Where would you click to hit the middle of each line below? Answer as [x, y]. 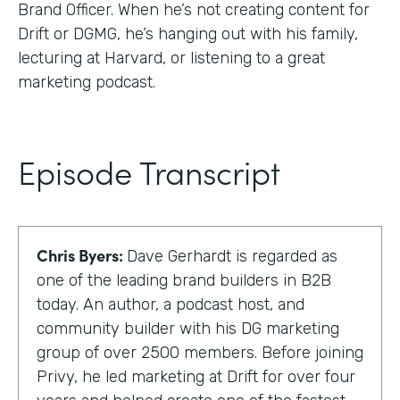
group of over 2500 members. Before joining [200, 352]
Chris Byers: [82, 254]
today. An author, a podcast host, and [171, 304]
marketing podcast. [87, 82]
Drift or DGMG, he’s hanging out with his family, [188, 33]
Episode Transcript [149, 171]
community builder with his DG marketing [188, 328]
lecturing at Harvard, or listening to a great [171, 58]
